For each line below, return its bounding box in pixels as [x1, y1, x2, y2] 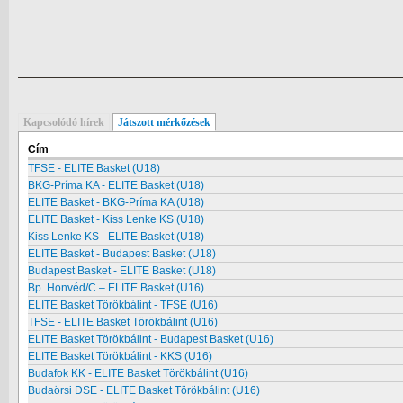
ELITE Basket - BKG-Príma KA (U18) [28, 196, 204, 209]
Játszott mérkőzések [118, 116, 210, 129]
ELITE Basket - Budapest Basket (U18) [28, 247, 216, 260]
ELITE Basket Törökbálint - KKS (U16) [28, 350, 212, 363]
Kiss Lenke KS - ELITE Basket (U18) [28, 230, 204, 243]
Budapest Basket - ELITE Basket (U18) [28, 264, 216, 277]
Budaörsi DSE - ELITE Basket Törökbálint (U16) [28, 384, 260, 397]
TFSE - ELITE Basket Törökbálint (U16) [28, 316, 218, 328]
